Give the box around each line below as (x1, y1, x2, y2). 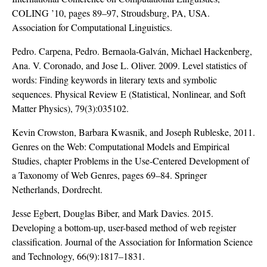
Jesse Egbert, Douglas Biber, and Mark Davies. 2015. (12, 207, 213, 220)
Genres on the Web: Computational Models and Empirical (12, 140, 229, 153)
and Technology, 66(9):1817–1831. (12, 250, 145, 263)
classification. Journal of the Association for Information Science (12, 235, 253, 249)
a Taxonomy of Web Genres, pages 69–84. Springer (12, 169, 207, 182)
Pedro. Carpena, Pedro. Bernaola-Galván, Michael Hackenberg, (12, 45, 252, 58)
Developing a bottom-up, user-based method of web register (12, 221, 236, 234)
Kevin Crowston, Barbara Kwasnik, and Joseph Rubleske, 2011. (12, 126, 255, 139)
